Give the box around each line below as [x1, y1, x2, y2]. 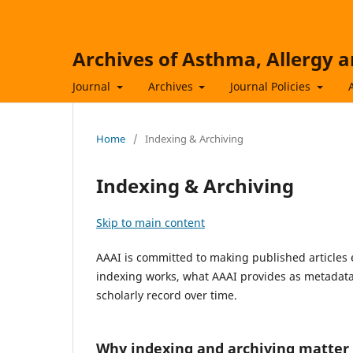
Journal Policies [230, 78, 314, 94]
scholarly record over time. [96, 287, 237, 303]
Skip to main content [96, 214, 205, 230]
